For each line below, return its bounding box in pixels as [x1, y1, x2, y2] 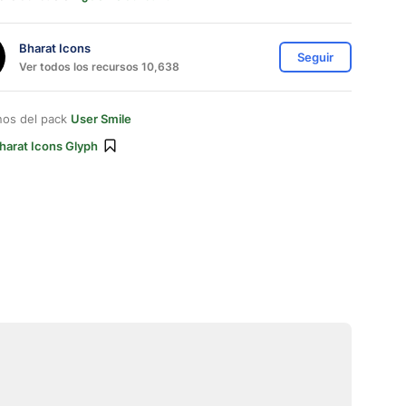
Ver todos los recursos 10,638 [19, 59, 179, 73]
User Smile [71, 111, 131, 126]
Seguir [297, 50, 333, 64]
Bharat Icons [19, 40, 91, 55]
